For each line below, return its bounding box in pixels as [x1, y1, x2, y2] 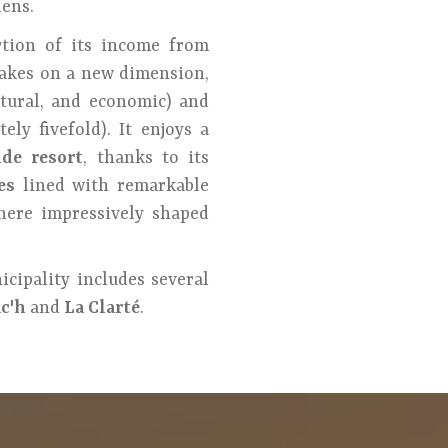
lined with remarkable [15, 175, 210, 196]
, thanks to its [83, 147, 209, 168]
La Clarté [64, 298, 140, 318]
